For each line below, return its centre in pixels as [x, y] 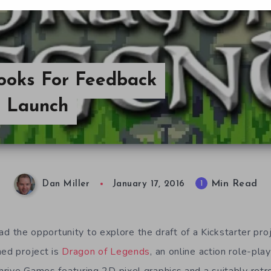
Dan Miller [66, 184]
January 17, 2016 [149, 184]
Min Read [233, 184]
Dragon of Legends [106, 252]
